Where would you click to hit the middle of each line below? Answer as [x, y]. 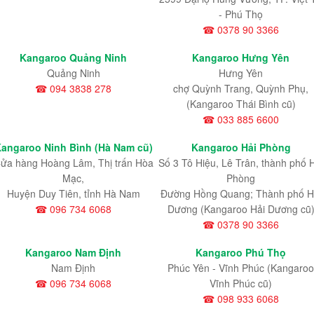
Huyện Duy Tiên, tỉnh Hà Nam [73, 193]
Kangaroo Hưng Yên [241, 57]
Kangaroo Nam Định [73, 253]
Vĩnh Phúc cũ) [241, 284]
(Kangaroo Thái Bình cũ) [241, 103]
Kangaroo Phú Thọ [241, 253]
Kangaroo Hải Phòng [241, 147]
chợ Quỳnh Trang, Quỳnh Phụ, [241, 88]
